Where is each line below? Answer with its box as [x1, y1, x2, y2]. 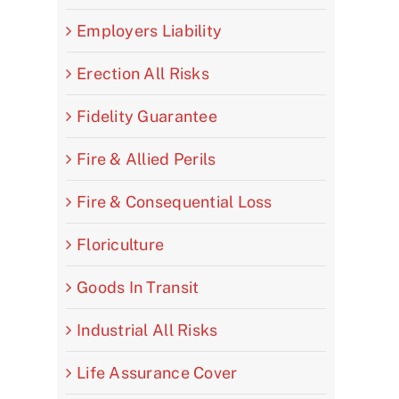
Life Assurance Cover [77, 362, 238, 382]
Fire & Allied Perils [77, 149, 216, 168]
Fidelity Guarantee [77, 106, 217, 126]
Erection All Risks [77, 63, 209, 83]
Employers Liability [77, 20, 223, 40]
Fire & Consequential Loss [77, 191, 273, 211]
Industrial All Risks [77, 320, 218, 339]
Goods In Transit [77, 277, 199, 297]
